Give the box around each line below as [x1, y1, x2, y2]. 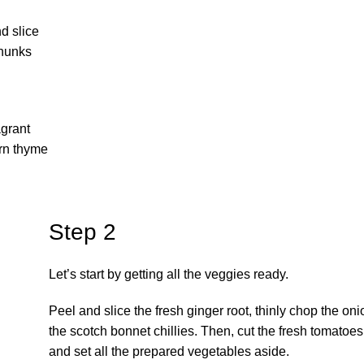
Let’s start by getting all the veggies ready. [48, 266, 288, 281]
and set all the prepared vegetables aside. [48, 344, 289, 358]
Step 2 [48, 219, 116, 245]
